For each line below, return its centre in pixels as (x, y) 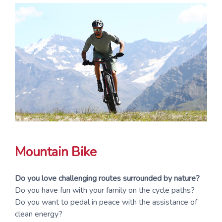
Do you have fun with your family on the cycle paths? (105, 190)
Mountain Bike (56, 152)
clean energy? (39, 214)
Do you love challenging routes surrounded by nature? (107, 178)
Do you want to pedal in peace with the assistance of (106, 202)
